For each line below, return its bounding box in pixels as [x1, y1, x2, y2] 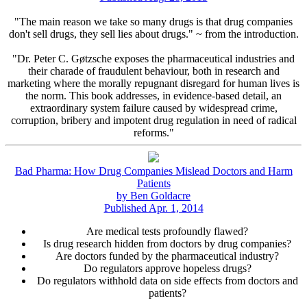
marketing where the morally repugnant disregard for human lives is [8, 77, 299, 89]
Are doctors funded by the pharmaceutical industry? [56, 249, 279, 262]
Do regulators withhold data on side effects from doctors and [36, 274, 298, 286]
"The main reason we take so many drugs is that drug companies [14, 15, 293, 27]
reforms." [133, 126, 174, 138]
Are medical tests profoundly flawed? [86, 225, 248, 237]
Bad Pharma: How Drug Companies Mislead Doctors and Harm [14, 164, 293, 177]
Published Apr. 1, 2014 [103, 201, 204, 214]
